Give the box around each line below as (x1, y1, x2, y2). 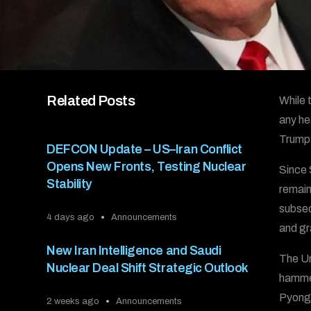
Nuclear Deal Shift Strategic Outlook (47, 260, 249, 275)
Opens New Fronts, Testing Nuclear (47, 159, 246, 174)
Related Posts (47, 92, 135, 108)
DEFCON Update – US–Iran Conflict (47, 142, 242, 156)
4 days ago (47, 212, 95, 222)
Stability (47, 176, 92, 191)
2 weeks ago (47, 296, 100, 306)
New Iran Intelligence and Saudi (47, 243, 221, 258)
